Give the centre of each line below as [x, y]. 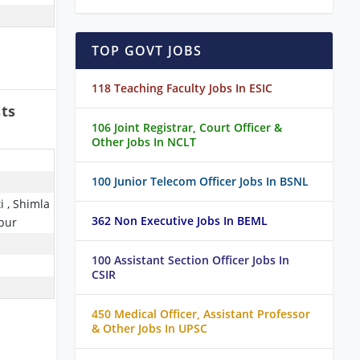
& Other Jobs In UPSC [149, 329]
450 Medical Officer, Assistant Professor [201, 314]
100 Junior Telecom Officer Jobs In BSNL [200, 182]
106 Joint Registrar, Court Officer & [187, 128]
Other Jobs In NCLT [144, 142]
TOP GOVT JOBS [147, 51]
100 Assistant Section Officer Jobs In [190, 260]
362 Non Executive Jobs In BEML [180, 221]
